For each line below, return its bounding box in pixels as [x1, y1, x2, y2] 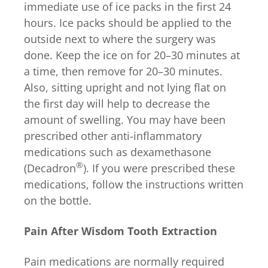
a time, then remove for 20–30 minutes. [24, 63, 223, 78]
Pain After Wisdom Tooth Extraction [24, 223, 217, 238]
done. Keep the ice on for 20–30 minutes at [24, 47, 240, 62]
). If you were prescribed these [83, 160, 235, 175]
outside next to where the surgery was [24, 31, 216, 46]
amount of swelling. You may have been [24, 112, 226, 127]
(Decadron [24, 160, 76, 175]
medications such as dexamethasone [24, 144, 211, 159]
